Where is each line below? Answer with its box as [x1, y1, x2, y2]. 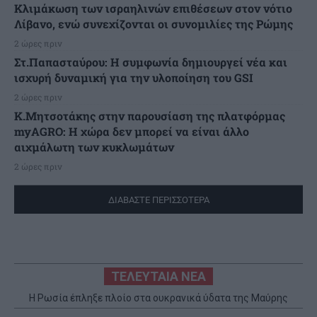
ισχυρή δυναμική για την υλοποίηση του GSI [14, 69, 253, 85]
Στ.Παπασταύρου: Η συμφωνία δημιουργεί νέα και [14, 54, 287, 69]
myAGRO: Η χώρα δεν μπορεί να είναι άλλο [14, 123, 249, 139]
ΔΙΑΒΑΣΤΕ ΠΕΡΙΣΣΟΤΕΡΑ [108, 194, 209, 205]
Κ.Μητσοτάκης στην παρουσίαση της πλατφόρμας [14, 108, 285, 123]
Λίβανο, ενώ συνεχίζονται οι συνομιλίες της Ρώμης [14, 16, 293, 31]
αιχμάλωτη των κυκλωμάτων [14, 139, 174, 154]
